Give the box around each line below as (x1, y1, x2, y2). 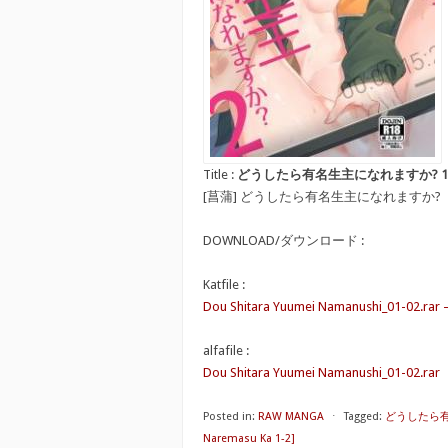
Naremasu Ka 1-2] (203, 432, 295, 445)
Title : (203, 167, 237, 182)
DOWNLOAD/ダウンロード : (203, 233, 364, 248)
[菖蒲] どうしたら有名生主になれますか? (203, 189, 441, 204)
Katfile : (203, 277, 245, 292)
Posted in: (203, 410, 255, 423)
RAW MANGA (258, 410, 324, 423)
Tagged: (344, 410, 382, 423)
